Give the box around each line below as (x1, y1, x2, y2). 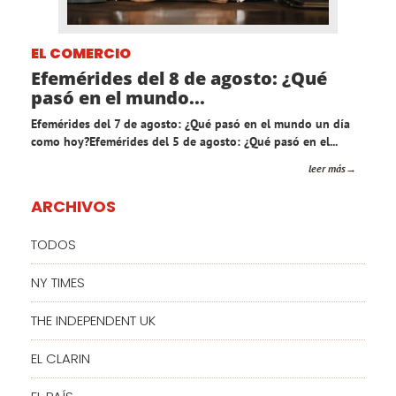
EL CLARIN (31, 349, 90, 369)
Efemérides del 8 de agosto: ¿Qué (31, 66, 327, 91)
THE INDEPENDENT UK (31, 311, 156, 331)
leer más (308, 162, 346, 176)
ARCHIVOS (31, 195, 116, 218)
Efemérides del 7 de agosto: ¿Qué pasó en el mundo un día (31, 116, 350, 133)
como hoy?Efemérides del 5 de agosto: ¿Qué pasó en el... (31, 133, 338, 150)
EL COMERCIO (31, 43, 131, 65)
